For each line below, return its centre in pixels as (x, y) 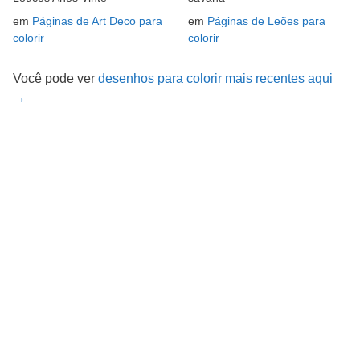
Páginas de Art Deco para (97, 21)
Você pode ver (55, 79)
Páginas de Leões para (266, 21)
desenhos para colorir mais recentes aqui (215, 79)
